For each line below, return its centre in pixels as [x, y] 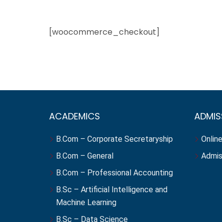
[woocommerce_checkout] [104, 32]
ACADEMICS [75, 116]
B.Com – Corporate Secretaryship [114, 139]
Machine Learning [86, 202]
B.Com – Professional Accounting [114, 173]
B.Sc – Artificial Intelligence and [112, 190]
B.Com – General [85, 156]
